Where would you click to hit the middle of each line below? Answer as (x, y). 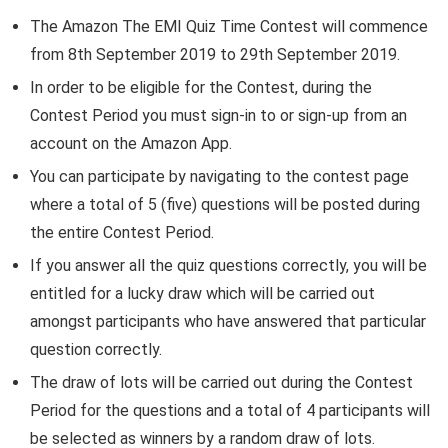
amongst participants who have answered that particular (228, 321)
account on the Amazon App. (131, 143)
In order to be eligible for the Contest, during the (201, 87)
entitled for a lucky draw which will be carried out (202, 293)
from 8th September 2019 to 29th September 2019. (215, 54)
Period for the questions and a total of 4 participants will (230, 410)
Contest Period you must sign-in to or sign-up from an (218, 115)
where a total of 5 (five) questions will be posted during (225, 204)
